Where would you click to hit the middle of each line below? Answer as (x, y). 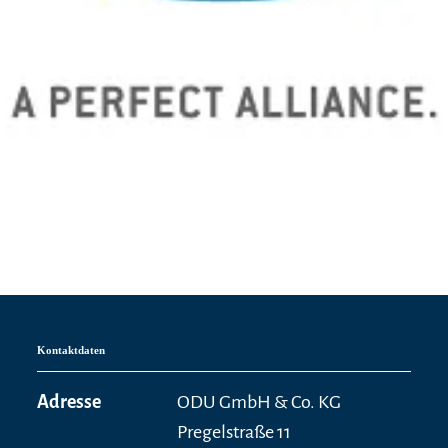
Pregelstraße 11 (234, 431)
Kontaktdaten (71, 350)
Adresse (69, 401)
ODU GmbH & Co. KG (259, 401)
